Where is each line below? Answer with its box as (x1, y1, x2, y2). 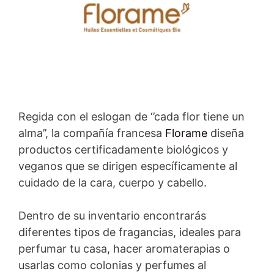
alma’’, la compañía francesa (18, 127, 165, 140)
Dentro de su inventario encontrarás (18, 209, 206, 223)
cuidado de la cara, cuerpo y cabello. (18, 176, 207, 190)
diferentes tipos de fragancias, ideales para (18, 226, 241, 239)
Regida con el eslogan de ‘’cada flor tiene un (18, 110, 245, 124)
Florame (165, 127, 210, 140)
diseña (210, 127, 244, 140)
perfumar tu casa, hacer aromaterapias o (18, 242, 230, 256)
